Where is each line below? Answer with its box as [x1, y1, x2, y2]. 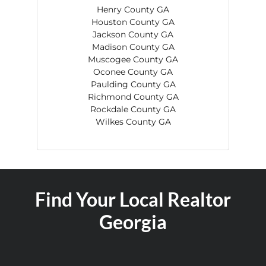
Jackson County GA [93, 29, 173, 40]
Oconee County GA [93, 66, 173, 77]
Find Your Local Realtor [35, 188, 231, 211]
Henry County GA [97, 4, 169, 15]
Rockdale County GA [90, 104, 176, 115]
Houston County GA [91, 17, 175, 27]
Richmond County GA [87, 91, 179, 102]
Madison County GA [91, 42, 175, 52]
